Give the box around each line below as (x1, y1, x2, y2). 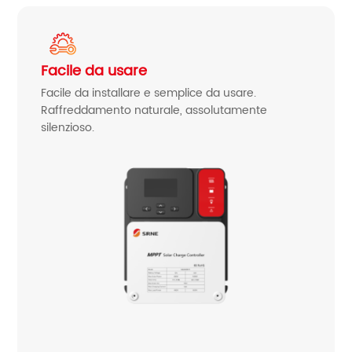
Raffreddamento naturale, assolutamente (41, 101, 268, 119)
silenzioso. (41, 118, 95, 137)
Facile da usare (41, 59, 148, 82)
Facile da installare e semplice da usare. (41, 83, 257, 102)
